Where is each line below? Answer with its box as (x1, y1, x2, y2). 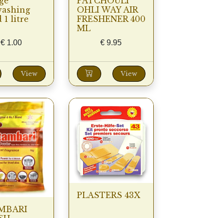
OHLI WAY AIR (76, 5, 138, 15)
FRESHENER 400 (76, 14, 145, 24)
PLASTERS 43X (76, 190, 140, 200)
